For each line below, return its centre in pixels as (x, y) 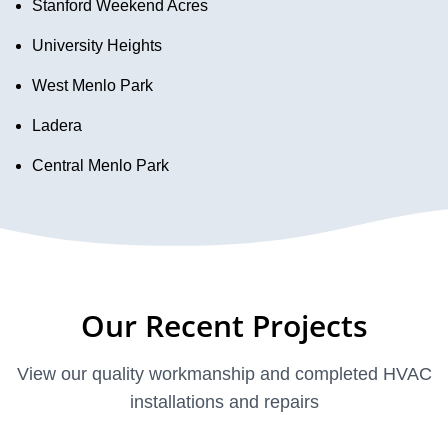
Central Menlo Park (100, 166)
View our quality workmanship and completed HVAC (224, 374)
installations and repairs (224, 402)
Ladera (57, 126)
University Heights (97, 46)
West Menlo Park (92, 86)
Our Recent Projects (224, 326)
